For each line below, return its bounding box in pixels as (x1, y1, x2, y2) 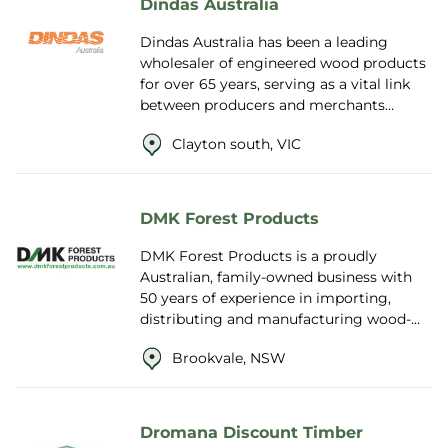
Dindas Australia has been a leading (140, 33, 388, 51)
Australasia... (140, 352, 225, 370)
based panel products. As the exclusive (140, 331, 408, 349)
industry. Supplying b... (140, 138, 298, 156)
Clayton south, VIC (172, 135, 301, 153)
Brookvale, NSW (172, 349, 286, 367)
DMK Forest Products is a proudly (140, 247, 377, 265)
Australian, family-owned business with (140, 268, 412, 286)
